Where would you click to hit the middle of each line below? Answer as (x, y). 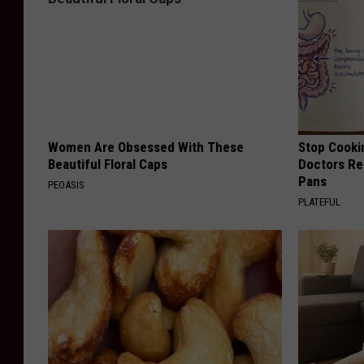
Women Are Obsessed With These (146, 147)
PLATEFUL (320, 201)
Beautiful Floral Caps (108, 164)
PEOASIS (66, 184)
